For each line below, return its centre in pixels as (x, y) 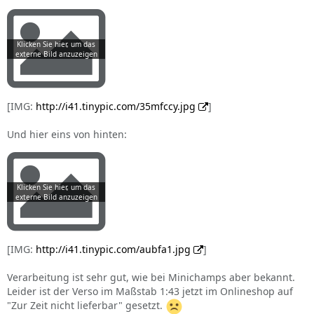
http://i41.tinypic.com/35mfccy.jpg (116, 106)
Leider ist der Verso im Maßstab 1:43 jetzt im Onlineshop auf (150, 291)
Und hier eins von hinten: (67, 134)
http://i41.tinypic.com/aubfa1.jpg (113, 249)
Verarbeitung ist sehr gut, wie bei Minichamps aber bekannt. (151, 277)
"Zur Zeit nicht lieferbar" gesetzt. (86, 306)
